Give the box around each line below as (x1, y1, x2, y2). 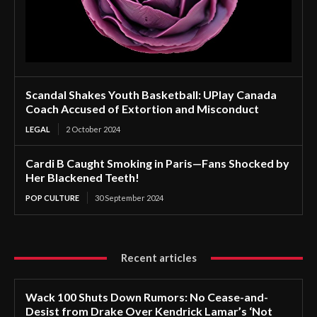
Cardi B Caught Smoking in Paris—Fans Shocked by (25, 156, 289, 171)
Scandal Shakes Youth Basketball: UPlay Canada (25, 88, 277, 102)
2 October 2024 (66, 125, 120, 134)
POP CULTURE (25, 193, 79, 203)
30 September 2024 (95, 193, 163, 203)
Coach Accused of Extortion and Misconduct (25, 102, 259, 116)
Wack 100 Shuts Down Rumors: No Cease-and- (25, 290, 268, 304)
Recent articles (120, 251, 197, 265)
